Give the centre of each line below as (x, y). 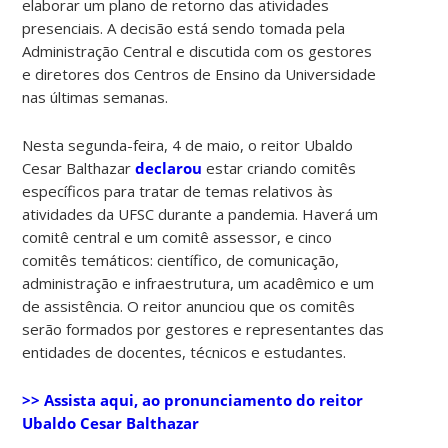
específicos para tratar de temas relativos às (178, 190)
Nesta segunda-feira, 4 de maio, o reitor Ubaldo (188, 144)
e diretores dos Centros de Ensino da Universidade (199, 73)
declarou (169, 167)
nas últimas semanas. (95, 96)
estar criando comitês (279, 167)
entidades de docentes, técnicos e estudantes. (184, 351)
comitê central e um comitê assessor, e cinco (177, 236)
